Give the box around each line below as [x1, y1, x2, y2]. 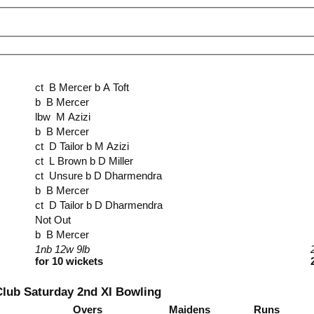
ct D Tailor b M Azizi [49, 140, 130, 153]
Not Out [35, 214, 74, 226]
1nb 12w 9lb [35, 243, 93, 256]
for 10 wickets [35, 255, 104, 268]
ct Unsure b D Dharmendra [49, 170, 163, 182]
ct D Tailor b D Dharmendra [49, 199, 163, 212]
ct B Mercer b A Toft [49, 81, 130, 94]
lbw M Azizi [56, 111, 91, 123]
